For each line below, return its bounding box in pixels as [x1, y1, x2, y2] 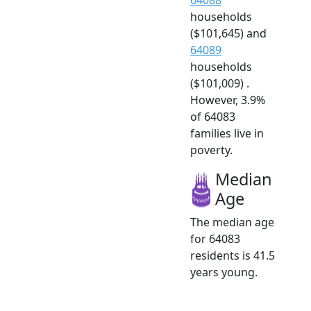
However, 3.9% [190, 92, 265, 108]
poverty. [190, 142, 233, 158]
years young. [190, 264, 258, 280]
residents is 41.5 [190, 247, 275, 263]
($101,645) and [190, 25, 267, 41]
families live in [190, 125, 264, 141]
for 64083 [190, 230, 240, 246]
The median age [190, 214, 274, 230]
